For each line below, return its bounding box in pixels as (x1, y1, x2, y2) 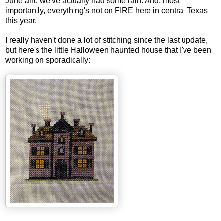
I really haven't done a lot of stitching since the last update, (5, 36, 208, 44)
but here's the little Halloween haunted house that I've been (5, 45, 211, 54)
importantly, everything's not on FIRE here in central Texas (5, 6, 208, 15)
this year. (5, 16, 37, 25)
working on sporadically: (5, 55, 90, 64)
